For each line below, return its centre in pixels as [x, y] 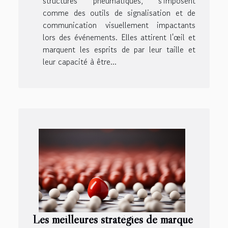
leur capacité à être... [80, 61]
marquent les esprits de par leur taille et [119, 49]
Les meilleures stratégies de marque [113, 219]
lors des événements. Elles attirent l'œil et [119, 37]
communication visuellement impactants [119, 25]
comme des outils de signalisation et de [119, 12]
